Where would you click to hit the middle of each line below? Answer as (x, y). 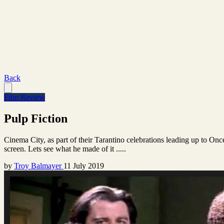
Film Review (24, 97)
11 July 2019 (84, 165)
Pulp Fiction (36, 118)
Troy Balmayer (39, 165)
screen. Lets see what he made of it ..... (65, 148)
